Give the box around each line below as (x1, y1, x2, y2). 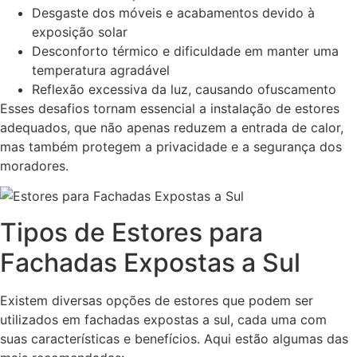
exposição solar (32, 23, 127, 40)
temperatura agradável (32, 61, 170, 78)
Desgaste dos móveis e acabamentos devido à (32, 4, 315, 21)
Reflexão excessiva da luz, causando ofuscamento (32, 80, 336, 97)
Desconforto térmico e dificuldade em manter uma (32, 42, 339, 59)
